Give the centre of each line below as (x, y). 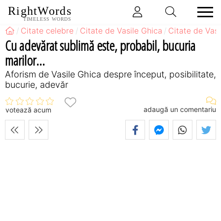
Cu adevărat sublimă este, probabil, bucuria (100, 45)
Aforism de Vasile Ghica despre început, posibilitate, (110, 74)
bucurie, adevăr (37, 84)
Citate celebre (47, 31)
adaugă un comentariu (180, 109)
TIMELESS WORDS (47, 19)
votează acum (28, 110)
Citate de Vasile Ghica (121, 31)
